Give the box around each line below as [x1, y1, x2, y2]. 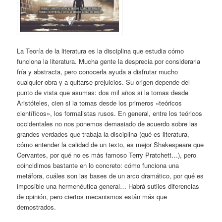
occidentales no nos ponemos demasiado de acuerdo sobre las [17, 119, 198, 129]
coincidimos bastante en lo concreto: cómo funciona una [17, 161, 179, 170]
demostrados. [17, 202, 56, 212]
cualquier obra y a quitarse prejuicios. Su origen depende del [17, 77, 190, 87]
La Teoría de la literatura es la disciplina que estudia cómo [17, 46, 184, 56]
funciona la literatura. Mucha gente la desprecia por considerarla [17, 56, 201, 66]
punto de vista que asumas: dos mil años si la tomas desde [17, 88, 189, 98]
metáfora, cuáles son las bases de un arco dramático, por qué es [17, 171, 204, 181]
